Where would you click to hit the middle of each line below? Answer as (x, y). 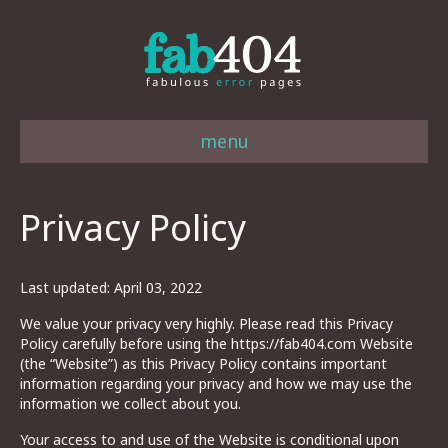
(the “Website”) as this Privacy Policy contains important (203, 363)
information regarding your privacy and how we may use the (216, 383)
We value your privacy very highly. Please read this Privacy (206, 323)
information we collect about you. (130, 403)
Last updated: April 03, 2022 (111, 287)
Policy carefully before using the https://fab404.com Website (216, 343)
